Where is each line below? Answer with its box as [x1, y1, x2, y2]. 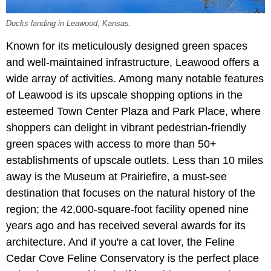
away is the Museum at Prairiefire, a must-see [6, 170, 227, 183]
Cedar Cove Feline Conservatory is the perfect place [6, 252, 259, 264]
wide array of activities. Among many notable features [6, 72, 264, 85]
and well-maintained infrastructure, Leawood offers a [6, 56, 259, 68]
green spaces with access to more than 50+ [6, 137, 217, 150]
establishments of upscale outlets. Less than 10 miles [6, 154, 263, 166]
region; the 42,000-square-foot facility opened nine [6, 203, 249, 215]
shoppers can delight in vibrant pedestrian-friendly [6, 121, 246, 134]
